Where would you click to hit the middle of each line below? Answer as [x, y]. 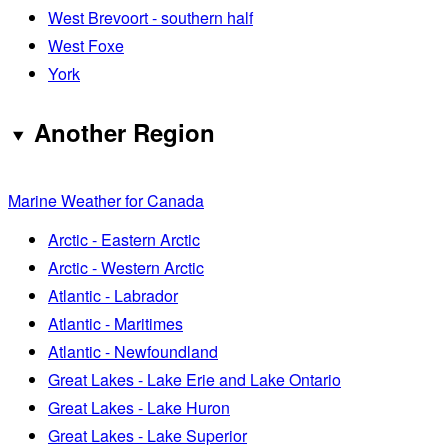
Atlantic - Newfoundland [133, 352]
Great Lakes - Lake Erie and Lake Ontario [194, 380]
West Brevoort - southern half [150, 17]
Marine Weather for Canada [106, 201]
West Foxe [86, 45]
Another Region [124, 131]
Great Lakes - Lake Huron [139, 408]
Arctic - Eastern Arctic [124, 240]
